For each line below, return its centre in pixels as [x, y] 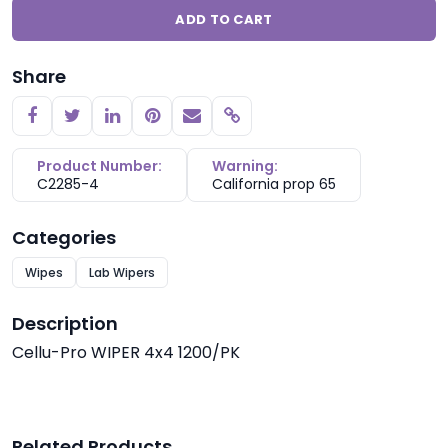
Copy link [269, 123]
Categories [64, 237]
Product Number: [99, 166]
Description [65, 323]
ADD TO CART [224, 19]
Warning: [245, 166]
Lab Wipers [122, 272]
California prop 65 [274, 184]
